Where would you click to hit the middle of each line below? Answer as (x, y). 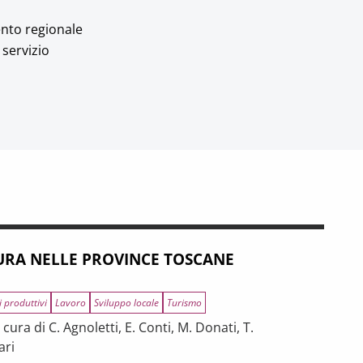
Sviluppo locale (126, 303)
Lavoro (70, 303)
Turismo (184, 303)
